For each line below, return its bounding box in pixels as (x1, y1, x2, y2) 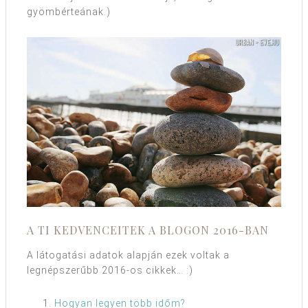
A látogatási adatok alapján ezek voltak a (27, 250, 230, 261)
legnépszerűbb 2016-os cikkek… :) (27, 265, 193, 276)
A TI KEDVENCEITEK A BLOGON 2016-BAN (27, 223, 269, 237)
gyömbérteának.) (27, 6, 111, 18)
